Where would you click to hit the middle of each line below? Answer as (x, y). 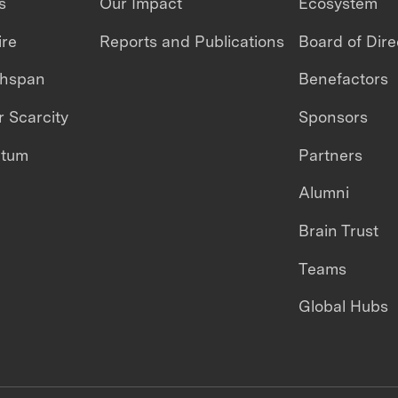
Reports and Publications (192, 41)
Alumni (323, 193)
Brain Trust (338, 230)
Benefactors (343, 79)
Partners (330, 155)
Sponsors (333, 116)
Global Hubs (343, 306)
